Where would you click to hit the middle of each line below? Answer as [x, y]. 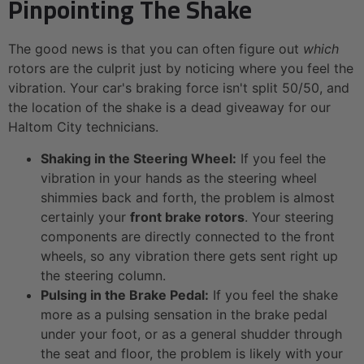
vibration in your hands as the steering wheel [179, 178]
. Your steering [289, 217]
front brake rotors [187, 217]
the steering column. [103, 275]
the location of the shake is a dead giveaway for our [169, 108]
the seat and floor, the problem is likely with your [192, 353]
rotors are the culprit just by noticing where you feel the [181, 69]
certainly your [85, 217]
